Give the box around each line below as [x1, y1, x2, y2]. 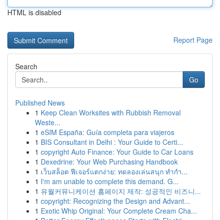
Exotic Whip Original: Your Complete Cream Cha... [41, 206, 197, 216]
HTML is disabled [7, 7, 61, 17]
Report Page [173, 35, 213, 45]
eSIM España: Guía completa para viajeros [41, 127, 174, 137]
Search [15, 61, 37, 71]
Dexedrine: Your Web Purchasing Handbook [41, 157, 178, 166]
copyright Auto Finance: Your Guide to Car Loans [41, 147, 193, 157]
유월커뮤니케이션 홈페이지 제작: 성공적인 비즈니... [41, 186, 201, 196]
